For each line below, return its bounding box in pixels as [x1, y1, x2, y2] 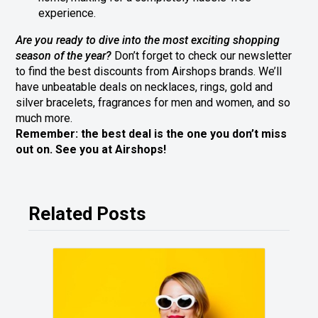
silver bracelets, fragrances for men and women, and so [16, 96, 291, 110]
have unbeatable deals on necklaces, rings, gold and [16, 80, 273, 94]
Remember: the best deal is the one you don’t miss [16, 127, 287, 141]
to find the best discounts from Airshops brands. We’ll [16, 65, 283, 79]
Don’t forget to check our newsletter [111, 49, 292, 63]
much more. [16, 111, 73, 126]
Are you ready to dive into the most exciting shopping [16, 33, 280, 48]
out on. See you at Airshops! [16, 143, 167, 157]
